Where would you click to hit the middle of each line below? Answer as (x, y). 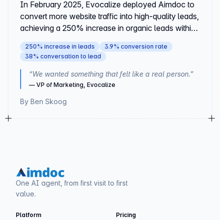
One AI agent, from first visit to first (72, 183)
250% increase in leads (60, 46)
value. (26, 194)
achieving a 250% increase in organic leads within (108, 28)
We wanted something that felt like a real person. (111, 74)
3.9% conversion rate (136, 46)
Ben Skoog (49, 101)
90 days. (35, 40)
